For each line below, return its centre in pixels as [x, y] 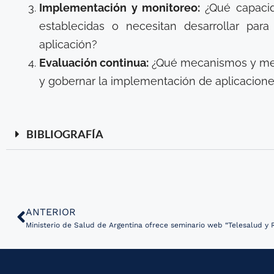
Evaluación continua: [95, 63]
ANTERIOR [51, 212]
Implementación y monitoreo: [122, 8]
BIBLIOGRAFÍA [65, 134]
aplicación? [68, 44]
